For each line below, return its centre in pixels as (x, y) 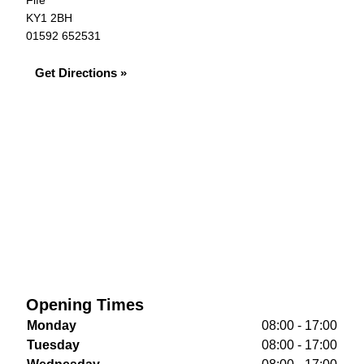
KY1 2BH (49, 18)
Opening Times (85, 305)
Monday (52, 325)
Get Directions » (81, 73)
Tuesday (53, 345)
